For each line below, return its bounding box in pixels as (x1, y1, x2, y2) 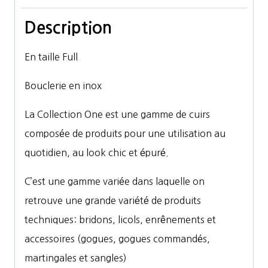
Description (25, 19, 112, 36)
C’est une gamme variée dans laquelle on (25, 176, 205, 187)
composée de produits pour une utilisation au (25, 129, 226, 139)
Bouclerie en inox (25, 81, 102, 91)
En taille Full (25, 52, 78, 62)
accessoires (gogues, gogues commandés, (25, 234, 210, 244)
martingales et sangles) (25, 253, 127, 263)
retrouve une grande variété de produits (25, 196, 201, 206)
